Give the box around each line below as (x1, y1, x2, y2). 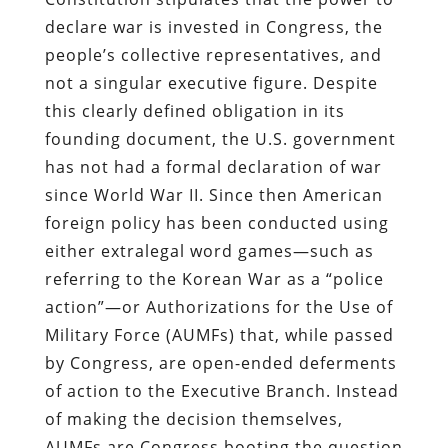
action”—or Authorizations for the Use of (44, 295, 393, 318)
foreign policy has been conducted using (44, 211, 389, 234)
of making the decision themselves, (44, 407, 343, 430)
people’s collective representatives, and (44, 43, 382, 66)
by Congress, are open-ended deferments (44, 351, 397, 374)
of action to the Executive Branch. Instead (44, 379, 399, 402)
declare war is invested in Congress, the (44, 15, 383, 38)
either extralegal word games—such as (44, 239, 374, 262)
